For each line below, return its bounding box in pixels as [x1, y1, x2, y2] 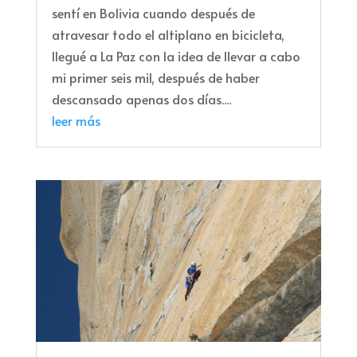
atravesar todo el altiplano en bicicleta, [51, 25, 284, 43]
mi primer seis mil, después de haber [51, 68, 260, 86]
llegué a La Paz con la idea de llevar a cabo [51, 46, 300, 65]
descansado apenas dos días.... [51, 89, 231, 108]
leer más [51, 111, 100, 129]
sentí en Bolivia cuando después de [51, 3, 255, 22]
